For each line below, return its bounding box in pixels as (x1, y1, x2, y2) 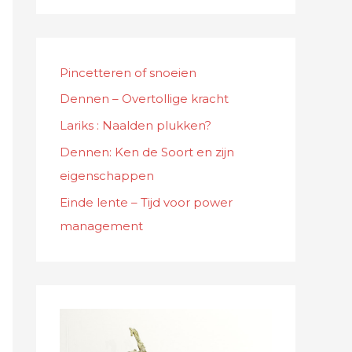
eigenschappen (60, 167, 154, 183)
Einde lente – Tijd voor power (60, 194, 233, 210)
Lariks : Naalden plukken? (60, 118, 211, 133)
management (60, 218, 146, 233)
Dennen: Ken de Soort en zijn (60, 144, 234, 159)
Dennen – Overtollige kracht (60, 91, 229, 107)
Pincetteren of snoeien (60, 64, 196, 80)
